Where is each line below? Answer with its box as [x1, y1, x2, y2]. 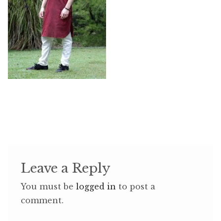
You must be [20, 182, 76, 192]
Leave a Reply [20, 160, 110, 177]
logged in [75, 182, 116, 192]
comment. [20, 195, 64, 206]
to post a [115, 182, 155, 192]
